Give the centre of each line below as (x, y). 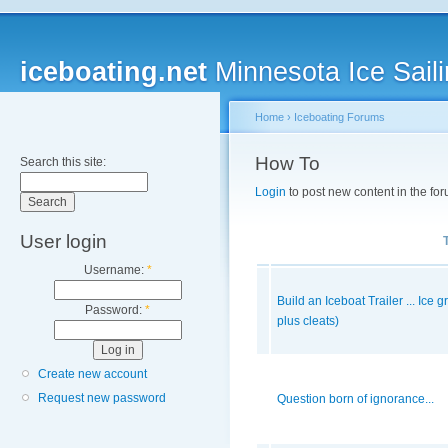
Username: (115, 270)
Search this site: (63, 162)
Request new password (102, 398)
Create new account (92, 374)
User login (63, 241)
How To (287, 163)
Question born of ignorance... (355, 399)
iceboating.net (113, 72)
